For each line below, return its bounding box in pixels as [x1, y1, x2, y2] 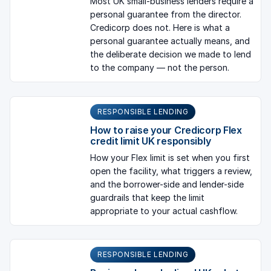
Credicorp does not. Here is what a [90, 22, 230, 33]
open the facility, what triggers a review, [90, 165, 252, 176]
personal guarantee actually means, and [90, 36, 250, 47]
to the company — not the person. [90, 62, 229, 73]
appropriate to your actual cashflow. [90, 205, 238, 216]
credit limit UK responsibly [90, 134, 211, 147]
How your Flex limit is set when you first [90, 152, 250, 163]
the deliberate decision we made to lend [90, 49, 251, 60]
